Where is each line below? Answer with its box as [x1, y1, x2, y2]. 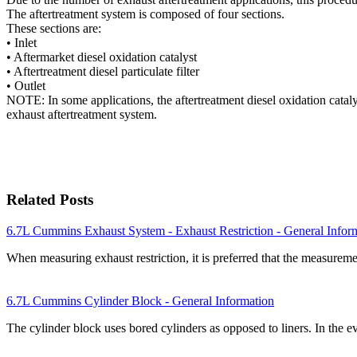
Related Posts [6, 191, 93, 209]
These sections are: [6, 22, 101, 36]
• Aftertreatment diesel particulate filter [6, 65, 199, 79]
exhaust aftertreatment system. [6, 108, 157, 122]
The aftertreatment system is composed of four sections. [6, 7, 284, 22]
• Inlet [6, 36, 37, 50]
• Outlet [6, 79, 45, 93]
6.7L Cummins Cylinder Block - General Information [6, 293, 274, 308]
